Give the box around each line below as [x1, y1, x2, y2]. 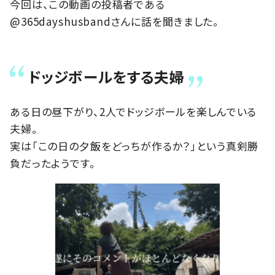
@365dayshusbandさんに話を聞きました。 [10, 13, 220, 29]
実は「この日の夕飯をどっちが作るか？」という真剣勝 [10, 137, 259, 153]
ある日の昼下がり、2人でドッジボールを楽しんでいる [10, 103, 257, 119]
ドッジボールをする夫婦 [28, 65, 185, 87]
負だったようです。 [10, 155, 96, 171]
